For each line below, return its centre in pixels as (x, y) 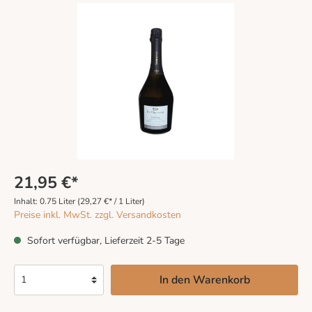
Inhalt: (27, 201)
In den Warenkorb (204, 280)
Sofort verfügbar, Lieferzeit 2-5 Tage (104, 240)
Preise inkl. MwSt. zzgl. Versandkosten (97, 214)
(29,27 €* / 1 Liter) (111, 201)
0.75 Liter (58, 201)
